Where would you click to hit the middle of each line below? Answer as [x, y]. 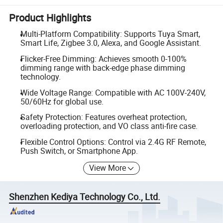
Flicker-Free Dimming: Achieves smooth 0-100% [103, 59]
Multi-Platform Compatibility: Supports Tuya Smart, [110, 34]
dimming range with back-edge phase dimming [103, 68]
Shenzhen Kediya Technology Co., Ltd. [85, 197]
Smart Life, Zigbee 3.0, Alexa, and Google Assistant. [111, 43]
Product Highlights [50, 18]
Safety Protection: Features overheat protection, [103, 117]
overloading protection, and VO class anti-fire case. [109, 126]
